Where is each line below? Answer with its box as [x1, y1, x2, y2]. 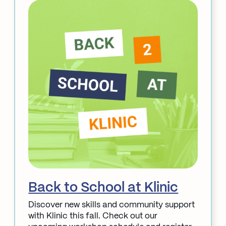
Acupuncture [28, 60, 78, 68]
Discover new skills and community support [28, 201, 195, 209]
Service [28, 5, 58, 13]
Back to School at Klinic [28, 181, 179, 194]
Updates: [28, 16, 63, 24]
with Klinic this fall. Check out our [28, 212, 158, 220]
